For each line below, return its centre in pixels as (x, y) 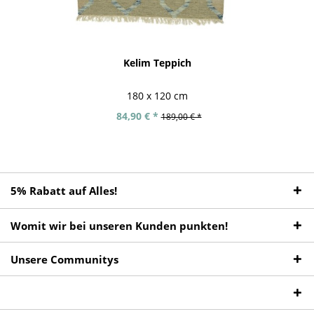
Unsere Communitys (64, 260)
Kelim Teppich (157, 63)
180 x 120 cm (157, 95)
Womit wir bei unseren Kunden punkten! (119, 226)
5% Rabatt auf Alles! (64, 191)
